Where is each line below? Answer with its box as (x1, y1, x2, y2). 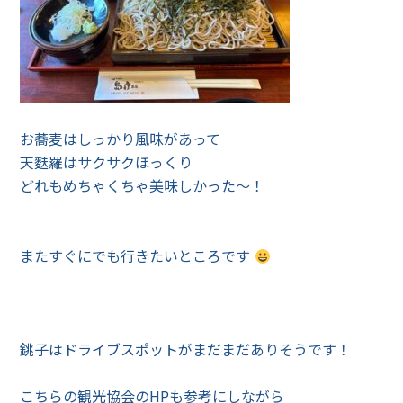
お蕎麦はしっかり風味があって (20, 128, 221, 149)
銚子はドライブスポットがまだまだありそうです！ (20, 338, 352, 360)
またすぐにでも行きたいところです (20, 245, 255, 266)
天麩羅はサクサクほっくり (20, 151, 193, 173)
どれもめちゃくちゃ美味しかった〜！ (20, 175, 265, 196)
